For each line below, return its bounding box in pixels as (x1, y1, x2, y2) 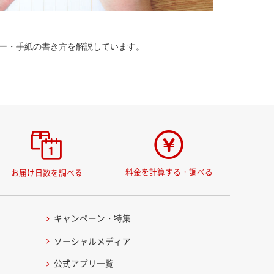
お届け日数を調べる (10, 166, 83, 179)
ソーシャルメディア (54, 234, 131, 247)
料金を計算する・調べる (125, 166, 213, 178)
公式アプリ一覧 (54, 257, 114, 270)
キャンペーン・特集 (54, 212, 131, 224)
